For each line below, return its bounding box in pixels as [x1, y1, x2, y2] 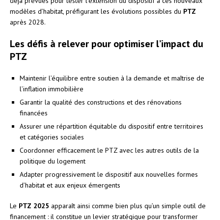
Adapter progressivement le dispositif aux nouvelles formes [20, 169, 198, 179]
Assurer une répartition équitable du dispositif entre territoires [20, 121, 203, 131]
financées [20, 108, 48, 117]
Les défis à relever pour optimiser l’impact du [10, 37, 203, 50]
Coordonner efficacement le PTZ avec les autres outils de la [20, 145, 199, 155]
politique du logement [20, 156, 85, 165]
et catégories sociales [20, 132, 84, 141]
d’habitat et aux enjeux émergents [20, 180, 120, 190]
